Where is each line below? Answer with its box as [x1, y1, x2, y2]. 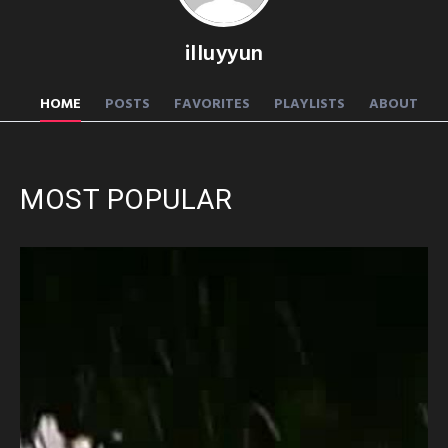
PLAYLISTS [274, 93, 345, 117]
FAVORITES [174, 93, 250, 117]
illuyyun [184, 37, 264, 73]
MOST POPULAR [20, 183, 232, 217]
